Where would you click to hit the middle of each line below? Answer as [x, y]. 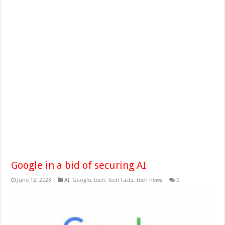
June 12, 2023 [34, 180]
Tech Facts [121, 180]
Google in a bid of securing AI [79, 165]
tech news [150, 180]
